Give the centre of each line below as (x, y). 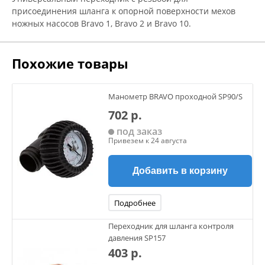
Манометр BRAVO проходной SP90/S (175, 96)
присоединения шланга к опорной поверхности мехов (124, 11)
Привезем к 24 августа (148, 140)
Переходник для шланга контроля (171, 226)
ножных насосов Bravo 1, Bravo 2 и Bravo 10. (101, 23)
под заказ (138, 131)
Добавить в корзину (180, 171)
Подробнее (135, 203)
